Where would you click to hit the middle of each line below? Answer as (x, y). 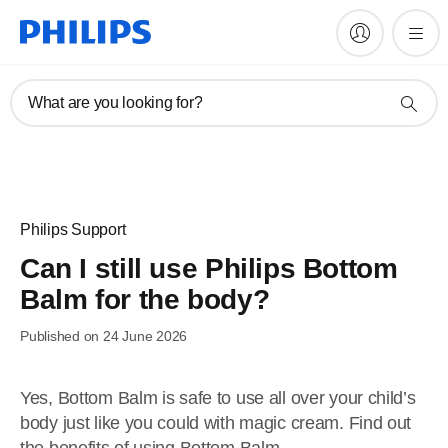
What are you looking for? (115, 102)
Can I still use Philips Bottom (209, 268)
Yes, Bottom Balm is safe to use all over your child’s (218, 398)
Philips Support (73, 229)
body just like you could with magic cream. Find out (216, 423)
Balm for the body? (145, 299)
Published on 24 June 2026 (104, 336)
